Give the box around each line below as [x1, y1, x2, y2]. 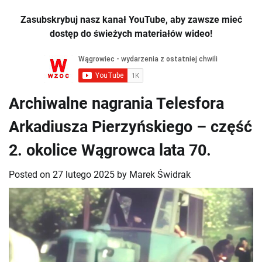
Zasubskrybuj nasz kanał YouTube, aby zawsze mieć [20, 14, 242, 26]
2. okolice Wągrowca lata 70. [9, 141, 211, 160]
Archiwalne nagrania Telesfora [9, 94, 224, 113]
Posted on [9, 169, 53, 181]
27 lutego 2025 [53, 169, 115, 181]
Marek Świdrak [129, 169, 191, 181]
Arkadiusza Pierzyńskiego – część [9, 118, 252, 137]
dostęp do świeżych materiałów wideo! [50, 28, 212, 40]
